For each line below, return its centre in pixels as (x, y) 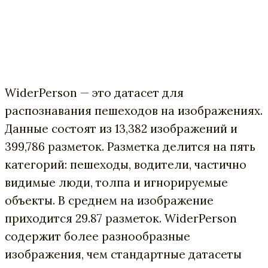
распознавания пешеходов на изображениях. (134, 110)
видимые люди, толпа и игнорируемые (116, 182)
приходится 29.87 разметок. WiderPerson (121, 218)
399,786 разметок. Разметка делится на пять (130, 146)
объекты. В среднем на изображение (109, 200)
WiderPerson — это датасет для (94, 92)
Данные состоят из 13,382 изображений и (121, 128)
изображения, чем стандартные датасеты (123, 254)
